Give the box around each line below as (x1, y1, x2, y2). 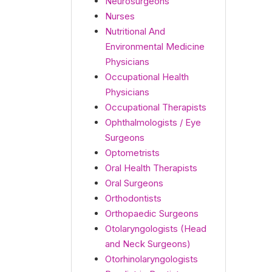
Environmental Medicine (105, 41, 205, 52)
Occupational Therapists (105, 101, 206, 113)
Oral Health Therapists (105, 162, 197, 174)
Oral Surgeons (105, 177, 163, 189)
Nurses (105, 10, 135, 22)
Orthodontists (105, 192, 161, 204)
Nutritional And (105, 25, 165, 37)
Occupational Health (105, 71, 189, 83)
